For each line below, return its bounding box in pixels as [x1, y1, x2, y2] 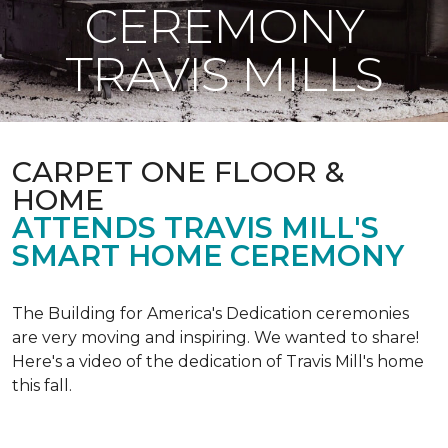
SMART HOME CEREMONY [12, 238, 404, 273]
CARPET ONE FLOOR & [12, 154, 345, 189]
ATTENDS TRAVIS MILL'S [12, 210, 379, 245]
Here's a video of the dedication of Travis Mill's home [12, 352, 424, 371]
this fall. [12, 376, 72, 395]
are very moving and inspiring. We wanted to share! [12, 328, 419, 347]
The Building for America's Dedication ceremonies [12, 304, 409, 323]
